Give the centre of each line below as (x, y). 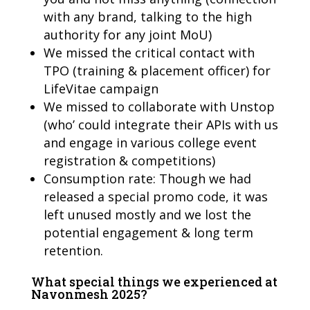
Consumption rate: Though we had (147, 178)
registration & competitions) (129, 160)
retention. (73, 250)
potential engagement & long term (148, 232)
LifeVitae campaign (101, 88)
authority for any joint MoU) (127, 34)
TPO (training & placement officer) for (157, 70)
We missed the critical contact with (149, 52)
